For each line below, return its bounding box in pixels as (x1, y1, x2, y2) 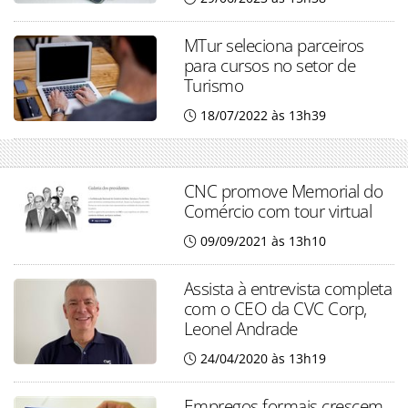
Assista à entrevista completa (183, 276, 393, 301)
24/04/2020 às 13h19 (199, 350, 326, 368)
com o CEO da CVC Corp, (183, 296, 367, 321)
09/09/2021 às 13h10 (199, 232, 326, 250)
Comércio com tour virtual (183, 199, 372, 224)
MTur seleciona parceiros (183, 33, 364, 58)
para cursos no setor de (183, 53, 356, 78)
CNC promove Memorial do (183, 178, 383, 204)
